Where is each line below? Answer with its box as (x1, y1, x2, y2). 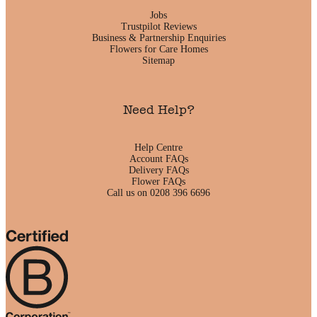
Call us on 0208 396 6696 (107, 187, 210, 198)
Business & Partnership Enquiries (91, 32, 226, 43)
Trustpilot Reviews (120, 21, 197, 32)
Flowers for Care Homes (109, 43, 208, 54)
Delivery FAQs (128, 164, 189, 175)
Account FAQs (129, 153, 188, 164)
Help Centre (134, 142, 183, 153)
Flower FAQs (132, 175, 185, 187)
